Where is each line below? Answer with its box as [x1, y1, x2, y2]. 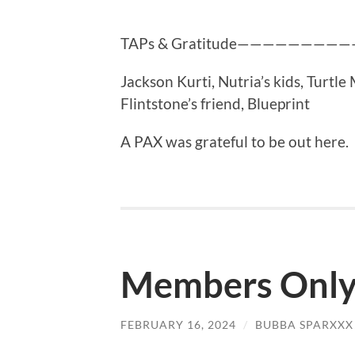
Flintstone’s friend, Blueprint [120, 94, 310, 113]
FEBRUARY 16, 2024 [120, 318, 236, 332]
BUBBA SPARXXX [255, 318, 353, 332]
